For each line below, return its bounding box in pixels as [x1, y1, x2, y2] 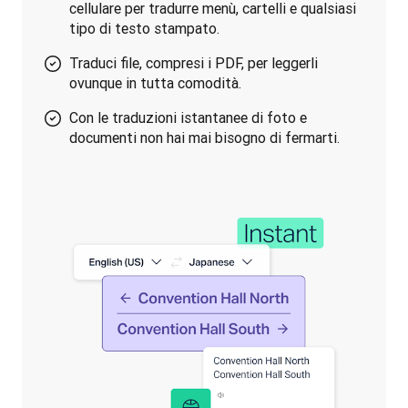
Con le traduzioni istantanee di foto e [69, 108, 307, 127]
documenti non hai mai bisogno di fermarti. [69, 128, 340, 147]
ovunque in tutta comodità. [69, 74, 241, 92]
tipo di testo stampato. [69, 19, 219, 37]
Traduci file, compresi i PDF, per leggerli [69, 54, 318, 72]
